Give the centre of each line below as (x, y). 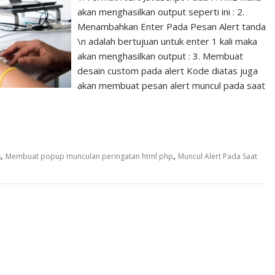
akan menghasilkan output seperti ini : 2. (161, 12)
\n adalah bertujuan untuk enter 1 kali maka (168, 41)
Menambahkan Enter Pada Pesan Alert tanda (172, 26)
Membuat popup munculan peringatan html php (89, 156)
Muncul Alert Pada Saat (218, 156)
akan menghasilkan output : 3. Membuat (161, 56)
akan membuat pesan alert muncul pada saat (172, 85)
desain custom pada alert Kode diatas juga (168, 71)
